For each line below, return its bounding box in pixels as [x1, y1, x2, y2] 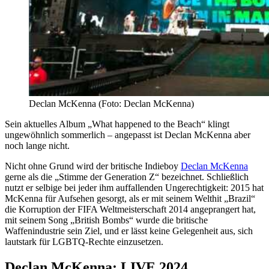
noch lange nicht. [5, 140, 70, 151]
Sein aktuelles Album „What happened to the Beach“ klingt [5, 118, 229, 129]
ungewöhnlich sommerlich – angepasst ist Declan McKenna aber [5, 129, 250, 140]
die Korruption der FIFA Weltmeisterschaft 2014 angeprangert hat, [5, 204, 256, 214]
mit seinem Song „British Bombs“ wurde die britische [5, 214, 208, 225]
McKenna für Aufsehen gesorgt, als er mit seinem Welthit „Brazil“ [5, 193, 255, 204]
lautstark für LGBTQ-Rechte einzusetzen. [5, 236, 163, 247]
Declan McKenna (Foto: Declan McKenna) [29, 98, 194, 109]
